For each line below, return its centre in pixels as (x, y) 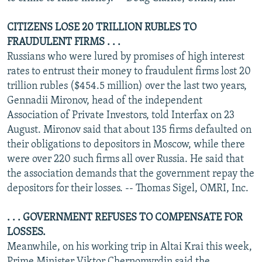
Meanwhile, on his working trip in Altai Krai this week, (130, 247)
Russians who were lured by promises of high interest (126, 57)
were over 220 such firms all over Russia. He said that (125, 159)
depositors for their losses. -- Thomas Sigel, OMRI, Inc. (128, 188)
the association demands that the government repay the (131, 174)
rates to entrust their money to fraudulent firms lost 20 (129, 71)
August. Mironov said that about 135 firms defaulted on (129, 130)
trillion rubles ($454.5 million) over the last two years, (127, 86)
